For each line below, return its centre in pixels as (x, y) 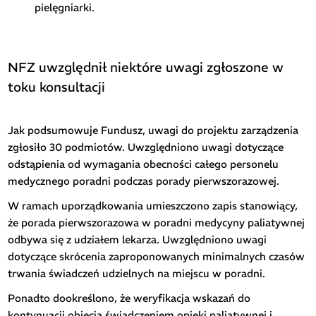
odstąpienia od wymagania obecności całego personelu (144, 164)
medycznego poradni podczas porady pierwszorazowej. (144, 181)
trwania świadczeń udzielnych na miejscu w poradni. (137, 274)
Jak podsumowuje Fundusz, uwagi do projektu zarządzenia (153, 130)
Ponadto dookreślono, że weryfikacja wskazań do (129, 298)
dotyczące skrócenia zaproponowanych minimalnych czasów (157, 257)
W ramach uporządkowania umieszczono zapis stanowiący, (153, 206)
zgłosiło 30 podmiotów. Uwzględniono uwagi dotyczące (146, 147)
